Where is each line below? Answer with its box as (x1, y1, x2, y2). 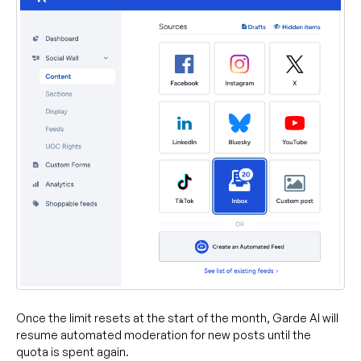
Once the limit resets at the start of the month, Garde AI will (16, 311, 338, 326)
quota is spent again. (16, 345, 129, 359)
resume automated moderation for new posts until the (16, 328, 311, 342)
